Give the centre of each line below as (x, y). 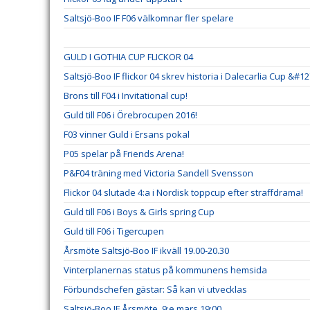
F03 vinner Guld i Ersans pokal (127, 134)
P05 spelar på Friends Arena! (124, 154)
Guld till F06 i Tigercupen (114, 231)
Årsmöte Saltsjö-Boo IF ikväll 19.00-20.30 (146, 250)
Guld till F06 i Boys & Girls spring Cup (139, 212)
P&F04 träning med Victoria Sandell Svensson (158, 173)
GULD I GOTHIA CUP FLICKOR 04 (128, 57)
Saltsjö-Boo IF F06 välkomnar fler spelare (149, 18)
